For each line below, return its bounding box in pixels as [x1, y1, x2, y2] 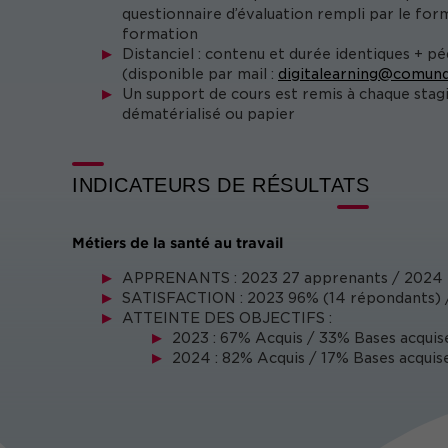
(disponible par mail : [122, 66, 278, 82]
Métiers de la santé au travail [72, 234, 283, 251]
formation [122, 26, 198, 42]
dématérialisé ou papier [122, 106, 295, 122]
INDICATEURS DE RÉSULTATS [72, 174, 370, 196]
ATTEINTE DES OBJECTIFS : [122, 310, 332, 326]
